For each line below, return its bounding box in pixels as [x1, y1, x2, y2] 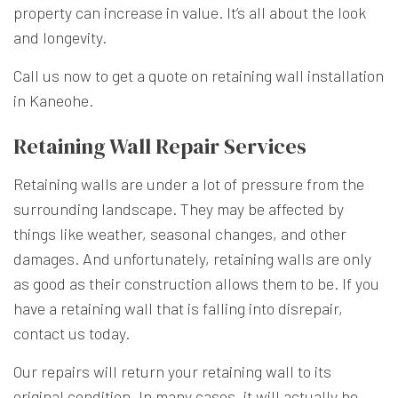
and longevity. [13, 28, 107, 48]
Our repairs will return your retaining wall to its [13, 362, 331, 382]
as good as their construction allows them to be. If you [13, 274, 379, 294]
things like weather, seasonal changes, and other [13, 224, 346, 244]
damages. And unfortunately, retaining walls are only [13, 249, 371, 269]
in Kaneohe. [13, 91, 93, 111]
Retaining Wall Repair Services [13, 131, 306, 162]
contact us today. [13, 323, 130, 344]
